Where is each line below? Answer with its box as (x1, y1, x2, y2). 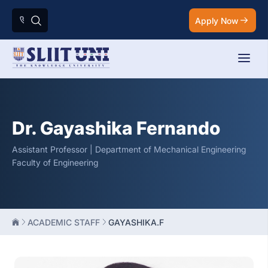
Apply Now (195, 15, 238, 26)
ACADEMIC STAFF (28, 217, 100, 227)
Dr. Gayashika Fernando (12, 117, 220, 139)
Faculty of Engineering (12, 157, 98, 167)
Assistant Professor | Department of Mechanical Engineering (12, 144, 246, 154)
